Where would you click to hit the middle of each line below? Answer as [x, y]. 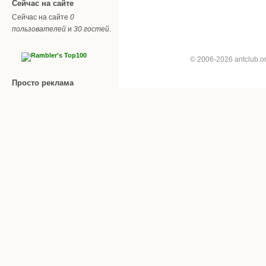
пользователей [39, 29]
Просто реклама [43, 83]
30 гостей [91, 29]
